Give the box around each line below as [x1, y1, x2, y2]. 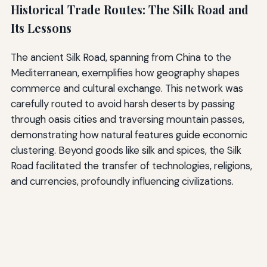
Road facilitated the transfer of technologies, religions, [10, 159, 252, 172]
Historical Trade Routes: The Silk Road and [10, 2, 249, 18]
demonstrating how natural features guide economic [10, 128, 247, 141]
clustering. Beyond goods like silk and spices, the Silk [10, 143, 241, 157]
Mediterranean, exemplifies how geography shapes [10, 66, 240, 79]
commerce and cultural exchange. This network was [10, 81, 243, 95]
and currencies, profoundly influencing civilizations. [10, 174, 234, 188]
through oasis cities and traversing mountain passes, [10, 112, 244, 126]
